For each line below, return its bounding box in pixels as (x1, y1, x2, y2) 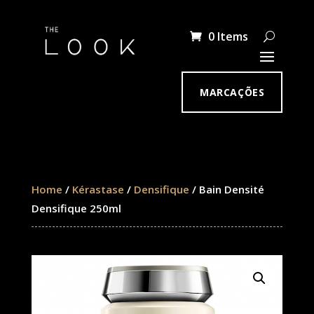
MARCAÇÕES (200, 86, 265, 99)
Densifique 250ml (31, 201, 121, 215)
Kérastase (71, 182, 124, 196)
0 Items (208, 29, 249, 44)
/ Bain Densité (189, 182, 264, 196)
